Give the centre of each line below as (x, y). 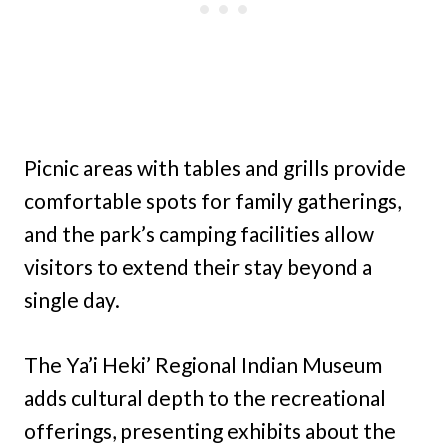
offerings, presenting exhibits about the (210, 431)
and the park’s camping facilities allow (199, 234)
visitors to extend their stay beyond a (198, 267)
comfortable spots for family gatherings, (212, 201)
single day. (72, 300)
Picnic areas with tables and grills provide (215, 168)
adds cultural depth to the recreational (205, 398)
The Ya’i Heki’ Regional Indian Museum (203, 365)
